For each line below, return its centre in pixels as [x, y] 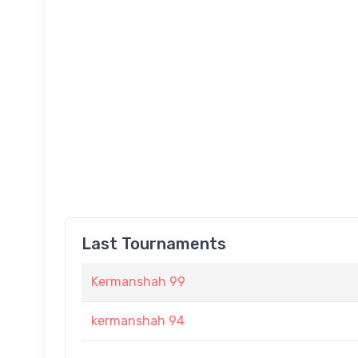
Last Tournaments [154, 244]
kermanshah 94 [138, 321]
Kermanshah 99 [138, 282]
